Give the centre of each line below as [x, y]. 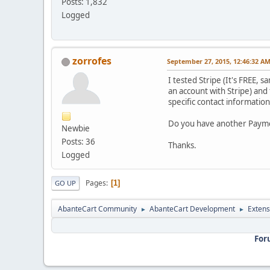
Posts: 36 [78, 142]
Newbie [76, 129]
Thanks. [182, 146]
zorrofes [92, 61]
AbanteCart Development [192, 209]
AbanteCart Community [97, 209]
